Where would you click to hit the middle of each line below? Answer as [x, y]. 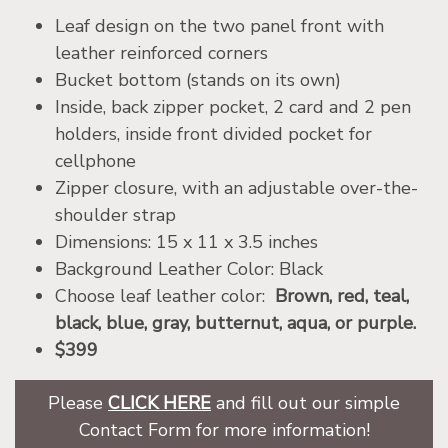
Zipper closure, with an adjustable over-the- [236, 188]
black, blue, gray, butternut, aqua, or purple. [235, 323]
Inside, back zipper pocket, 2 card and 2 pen [233, 107]
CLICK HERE [159, 403]
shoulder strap [118, 215]
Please [78, 403]
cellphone [95, 161]
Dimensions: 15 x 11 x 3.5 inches [186, 242]
